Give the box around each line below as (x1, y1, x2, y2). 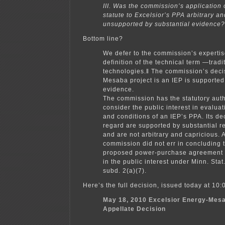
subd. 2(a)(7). (103, 167, 147, 174)
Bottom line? (83, 35, 123, 42)
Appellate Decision (103, 205, 166, 212)
